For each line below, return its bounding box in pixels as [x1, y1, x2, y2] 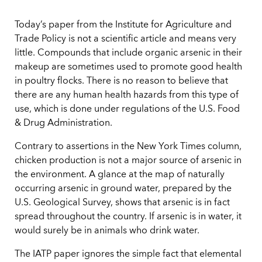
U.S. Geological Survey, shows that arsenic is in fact [15, 198, 230, 208]
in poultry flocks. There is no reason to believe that [15, 77, 228, 87]
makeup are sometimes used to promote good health [15, 63, 242, 73]
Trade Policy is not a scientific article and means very [15, 35, 236, 44]
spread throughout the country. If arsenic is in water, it [15, 212, 242, 222]
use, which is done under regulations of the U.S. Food [15, 105, 240, 115]
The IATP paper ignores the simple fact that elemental [15, 250, 242, 260]
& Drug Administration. [15, 119, 112, 129]
